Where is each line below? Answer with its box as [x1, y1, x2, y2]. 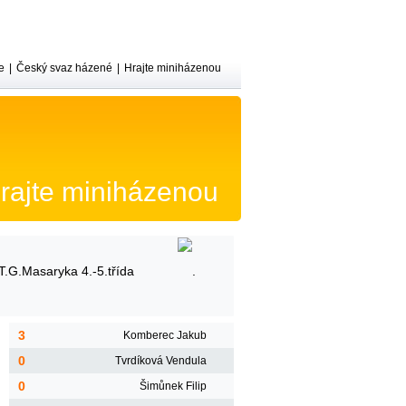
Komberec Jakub [123, 329, 207, 342]
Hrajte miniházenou [124, 62, 221, 74]
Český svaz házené [16, 62, 112, 74]
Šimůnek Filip [140, 380, 207, 392]
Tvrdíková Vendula [115, 354, 207, 367]
